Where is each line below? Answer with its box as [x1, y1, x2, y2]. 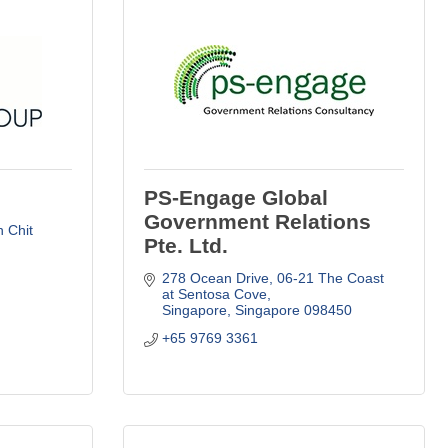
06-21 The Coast [276, 269, 384, 286]
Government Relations [144, 209, 371, 233]
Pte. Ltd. [144, 233, 228, 257]
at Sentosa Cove [161, 285, 267, 302]
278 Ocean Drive [161, 269, 269, 286]
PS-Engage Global [144, 185, 328, 209]
